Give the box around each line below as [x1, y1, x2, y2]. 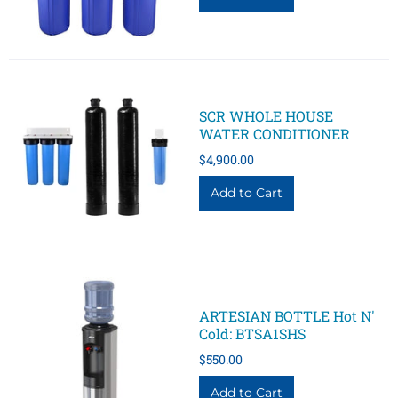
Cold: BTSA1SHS [199, 323, 306, 343]
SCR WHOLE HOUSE [199, 106, 333, 125]
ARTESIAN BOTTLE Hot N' [199, 306, 375, 325]
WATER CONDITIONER [199, 123, 350, 143]
